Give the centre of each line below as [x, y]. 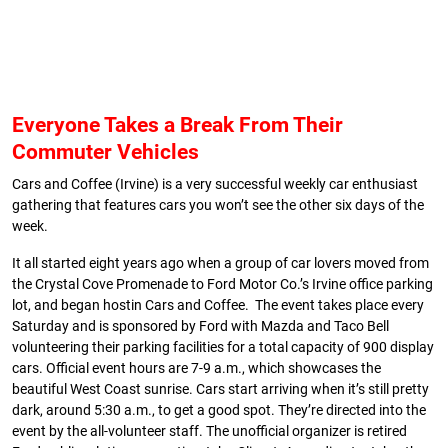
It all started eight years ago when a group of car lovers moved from [220, 263]
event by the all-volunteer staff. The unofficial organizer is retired [209, 431]
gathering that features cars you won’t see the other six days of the [218, 205]
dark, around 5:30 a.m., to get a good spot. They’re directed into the [219, 410]
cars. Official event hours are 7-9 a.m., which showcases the [196, 368]
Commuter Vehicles [105, 152]
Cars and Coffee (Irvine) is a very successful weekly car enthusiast [215, 184]
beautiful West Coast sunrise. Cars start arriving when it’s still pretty [220, 389]
